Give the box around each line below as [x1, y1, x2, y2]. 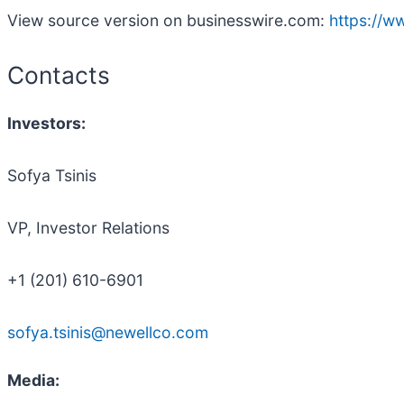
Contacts [7, 60, 110, 89]
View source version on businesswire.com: [7, 10, 329, 30]
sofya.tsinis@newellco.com [7, 323, 208, 343]
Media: [7, 371, 60, 390]
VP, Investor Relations [7, 218, 170, 238]
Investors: [7, 114, 86, 133]
